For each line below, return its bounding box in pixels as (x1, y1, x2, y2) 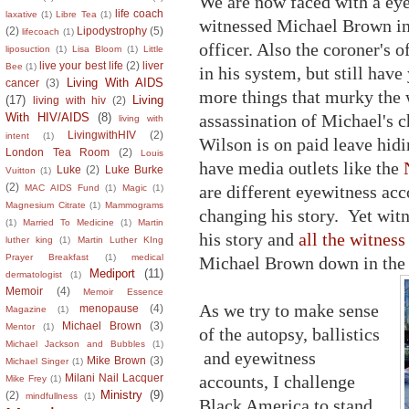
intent (5, 130, 29, 141)
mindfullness (25, 390, 78, 401)
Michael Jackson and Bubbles (5, 338, 145, 349)
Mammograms (105, 199, 164, 210)
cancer (5, 76, 39, 89)
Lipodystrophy (76, 24, 147, 37)
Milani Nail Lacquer (65, 371, 163, 383)
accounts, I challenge (199, 371, 355, 392)
